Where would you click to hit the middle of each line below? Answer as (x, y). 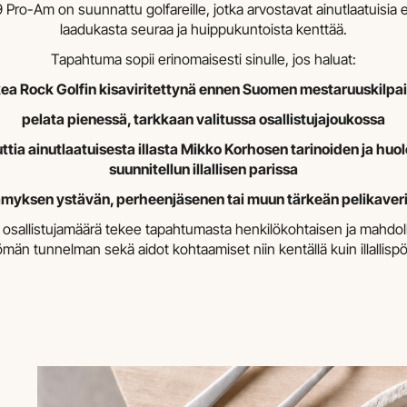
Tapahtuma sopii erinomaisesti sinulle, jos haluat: (203, 60)
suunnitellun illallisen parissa (203, 169)
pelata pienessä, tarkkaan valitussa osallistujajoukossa (203, 119)
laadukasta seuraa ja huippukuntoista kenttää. (203, 30)
